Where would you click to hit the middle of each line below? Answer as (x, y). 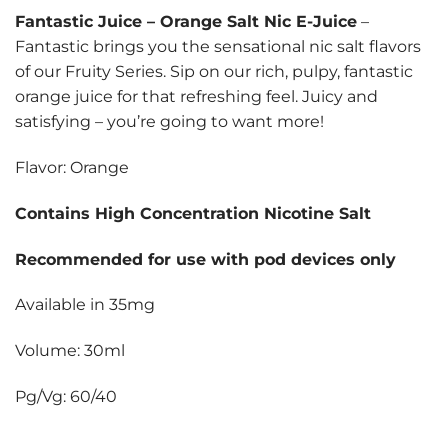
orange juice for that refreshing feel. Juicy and (196, 97)
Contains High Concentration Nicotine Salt (193, 213)
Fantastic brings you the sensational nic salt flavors (218, 47)
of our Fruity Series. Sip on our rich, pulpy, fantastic (214, 72)
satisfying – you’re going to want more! (169, 122)
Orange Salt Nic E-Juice (258, 22)
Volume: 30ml (70, 351)
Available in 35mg (85, 305)
